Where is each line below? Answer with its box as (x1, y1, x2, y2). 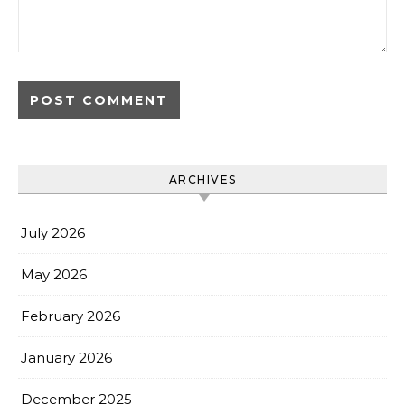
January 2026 (21, 348, 112, 366)
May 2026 (21, 265, 87, 283)
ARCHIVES (168, 172, 237, 186)
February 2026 (21, 306, 120, 325)
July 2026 (21, 223, 85, 241)
